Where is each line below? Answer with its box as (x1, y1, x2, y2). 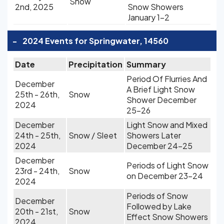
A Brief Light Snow (126, 84, 195, 94)
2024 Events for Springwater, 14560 (22, 35, 168, 46)
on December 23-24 (126, 170, 203, 181)
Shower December (126, 94, 196, 105)
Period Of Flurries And (126, 73, 207, 84)
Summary (126, 59, 166, 69)
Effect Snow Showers (126, 211, 208, 222)
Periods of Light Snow (126, 160, 208, 170)
